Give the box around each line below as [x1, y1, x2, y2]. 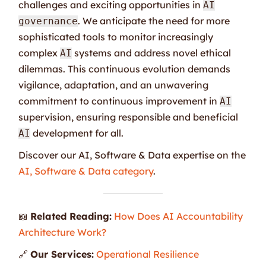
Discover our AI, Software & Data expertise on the [18, 148, 246, 161]
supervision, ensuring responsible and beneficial [18, 110, 239, 123]
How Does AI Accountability [114, 210, 243, 222]
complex [18, 46, 61, 59]
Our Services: [30, 248, 94, 260]
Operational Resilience [96, 248, 199, 260]
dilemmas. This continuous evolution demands [18, 62, 231, 75]
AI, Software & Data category [18, 164, 154, 177]
